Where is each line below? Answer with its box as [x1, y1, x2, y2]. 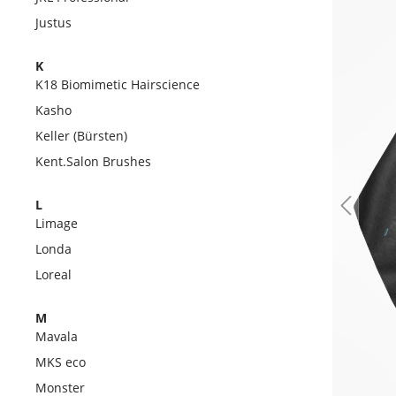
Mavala [35, 328, 78, 345]
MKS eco [35, 354, 86, 370]
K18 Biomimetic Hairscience [35, 76, 200, 93]
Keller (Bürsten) [35, 127, 127, 144]
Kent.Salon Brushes [35, 153, 151, 170]
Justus [35, 14, 72, 31]
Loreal [35, 266, 72, 283]
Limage [35, 215, 78, 232]
